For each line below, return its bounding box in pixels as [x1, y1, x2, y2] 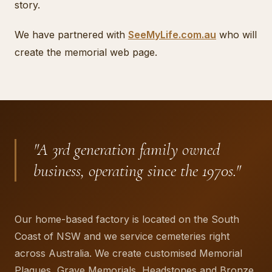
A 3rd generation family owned [38, 139, 220, 160]
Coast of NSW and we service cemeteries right [15, 230, 229, 243]
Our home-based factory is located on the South [15, 213, 239, 226]
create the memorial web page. [15, 46, 157, 59]
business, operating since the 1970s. [33, 160, 236, 182]
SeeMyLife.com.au [128, 29, 216, 41]
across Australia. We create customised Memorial [15, 247, 242, 260]
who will [219, 29, 257, 41]
